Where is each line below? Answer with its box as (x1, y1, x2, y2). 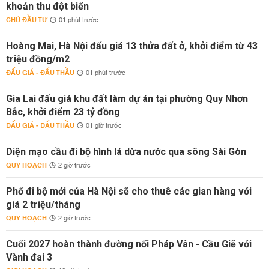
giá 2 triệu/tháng (6, 199, 80, 210)
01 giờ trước (86, 120, 122, 132)
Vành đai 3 (6, 252, 52, 263)
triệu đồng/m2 (6, 53, 70, 65)
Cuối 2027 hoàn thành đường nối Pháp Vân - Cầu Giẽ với (6, 238, 252, 250)
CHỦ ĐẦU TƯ (6, 14, 47, 26)
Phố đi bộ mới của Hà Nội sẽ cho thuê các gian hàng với (6, 186, 252, 197)
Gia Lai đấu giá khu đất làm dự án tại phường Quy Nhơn (6, 93, 248, 104)
